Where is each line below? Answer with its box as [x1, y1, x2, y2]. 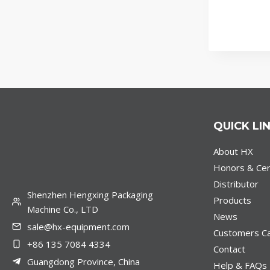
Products [213, 194, 251, 207]
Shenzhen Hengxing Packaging [27, 188, 153, 201]
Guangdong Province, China [27, 255, 140, 268]
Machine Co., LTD [27, 202, 98, 215]
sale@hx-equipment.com [27, 220, 130, 233]
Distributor [213, 178, 259, 190]
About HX [213, 145, 253, 158]
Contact [213, 243, 245, 256]
